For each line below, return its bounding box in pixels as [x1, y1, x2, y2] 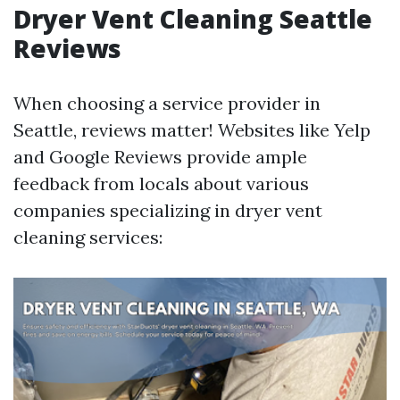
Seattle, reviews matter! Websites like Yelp [13, 119, 371, 141]
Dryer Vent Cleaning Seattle [13, 2, 372, 36]
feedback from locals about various [13, 172, 309, 195]
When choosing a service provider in [13, 92, 321, 114]
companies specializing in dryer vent [13, 199, 322, 221]
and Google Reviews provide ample [13, 146, 307, 168]
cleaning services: [13, 226, 162, 248]
